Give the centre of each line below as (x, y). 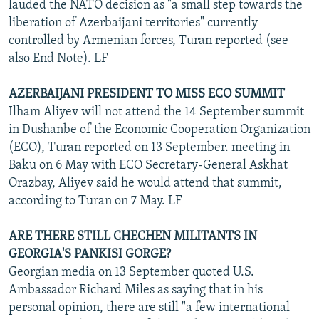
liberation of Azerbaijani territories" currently (133, 23)
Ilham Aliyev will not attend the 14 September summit (156, 112)
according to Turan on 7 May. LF (95, 201)
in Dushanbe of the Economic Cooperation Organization (159, 130)
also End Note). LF (58, 58)
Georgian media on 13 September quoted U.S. (131, 272)
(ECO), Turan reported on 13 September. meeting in (149, 147)
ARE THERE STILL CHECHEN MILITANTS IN (133, 236)
